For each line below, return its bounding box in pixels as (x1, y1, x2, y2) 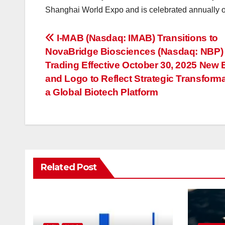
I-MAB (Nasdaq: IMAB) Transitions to (54, 33, 218, 44)
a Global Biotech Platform (45, 87, 158, 98)
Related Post (41, 162, 97, 173)
